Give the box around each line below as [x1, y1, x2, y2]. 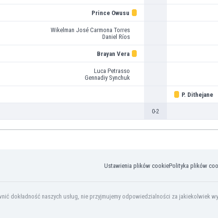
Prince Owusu [91, 9, 129, 17]
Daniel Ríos [102, 33, 130, 40]
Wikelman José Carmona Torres [50, 26, 130, 34]
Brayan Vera [96, 50, 129, 57]
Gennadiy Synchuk [84, 73, 130, 81]
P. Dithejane [181, 91, 213, 98]
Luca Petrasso [93, 67, 130, 74]
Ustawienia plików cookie [104, 162, 169, 169]
